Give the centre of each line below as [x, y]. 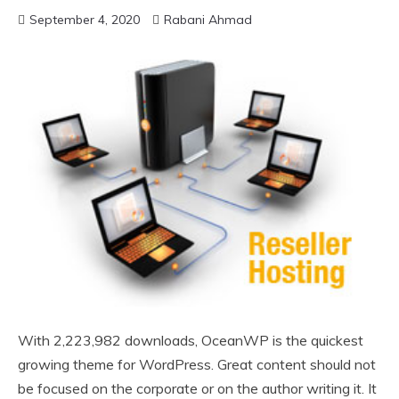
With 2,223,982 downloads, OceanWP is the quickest [191, 341]
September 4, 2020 [85, 20]
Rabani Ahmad [208, 20]
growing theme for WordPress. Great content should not [197, 365]
